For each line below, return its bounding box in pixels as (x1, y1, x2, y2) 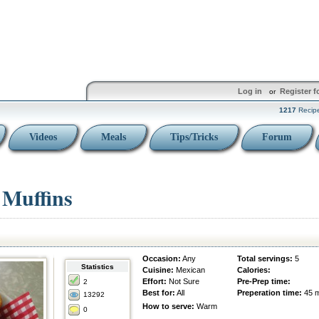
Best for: (142, 288, 175, 297)
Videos (29, 132, 57, 142)
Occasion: (142, 254, 181, 263)
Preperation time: (237, 288, 302, 297)
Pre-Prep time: (237, 277, 291, 286)
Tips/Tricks (170, 132, 218, 142)
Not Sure (167, 277, 199, 286)
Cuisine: (142, 266, 174, 274)
